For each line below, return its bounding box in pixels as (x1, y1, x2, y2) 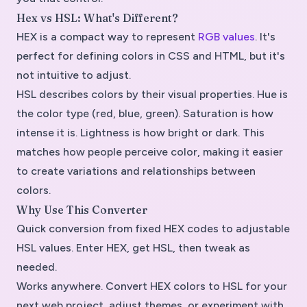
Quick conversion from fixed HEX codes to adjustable (16, 222, 290, 235)
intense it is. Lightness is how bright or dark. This (16, 126, 265, 139)
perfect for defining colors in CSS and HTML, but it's (16, 49, 285, 62)
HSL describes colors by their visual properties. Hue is (16, 88, 288, 101)
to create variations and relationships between (16, 164, 256, 177)
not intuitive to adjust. (16, 69, 131, 82)
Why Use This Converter (16, 203, 147, 217)
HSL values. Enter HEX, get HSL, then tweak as (16, 241, 250, 254)
